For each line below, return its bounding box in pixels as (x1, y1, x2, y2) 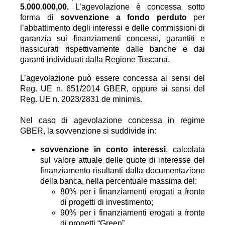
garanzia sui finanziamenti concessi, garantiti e (20, 34, 205, 43)
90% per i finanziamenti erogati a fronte (60, 208, 205, 217)
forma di (20, 13, 60, 22)
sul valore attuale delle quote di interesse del (40, 156, 205, 164)
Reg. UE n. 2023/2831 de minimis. (20, 95, 142, 103)
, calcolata (166, 145, 205, 154)
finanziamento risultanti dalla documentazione (40, 166, 205, 175)
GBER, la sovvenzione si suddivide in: (20, 127, 156, 135)
